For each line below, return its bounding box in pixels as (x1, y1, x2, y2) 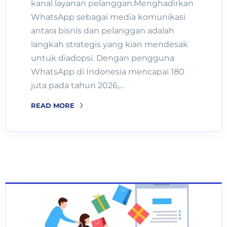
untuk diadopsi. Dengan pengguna (31, 53, 174, 63)
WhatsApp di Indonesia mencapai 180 (31, 66, 184, 77)
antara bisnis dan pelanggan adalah (31, 25, 174, 35)
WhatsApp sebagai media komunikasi (31, 12, 185, 22)
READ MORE (31, 101, 77, 109)
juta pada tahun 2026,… (31, 80, 124, 90)
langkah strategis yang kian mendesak (31, 39, 188, 49)
